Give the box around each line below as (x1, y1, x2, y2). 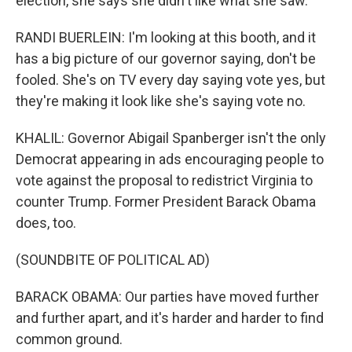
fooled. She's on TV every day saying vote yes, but (16, 71, 325, 88)
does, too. (16, 214, 76, 231)
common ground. (16, 331, 123, 347)
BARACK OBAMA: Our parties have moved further (16, 288, 319, 305)
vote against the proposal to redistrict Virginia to (16, 172, 313, 189)
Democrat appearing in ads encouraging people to (16, 151, 324, 167)
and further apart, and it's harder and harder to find (16, 310, 324, 326)
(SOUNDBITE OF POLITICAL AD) (16, 251, 210, 268)
